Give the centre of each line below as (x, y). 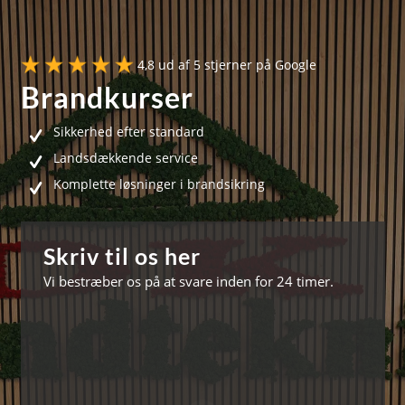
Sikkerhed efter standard (128, 132)
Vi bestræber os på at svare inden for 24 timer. (188, 281)
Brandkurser (107, 98)
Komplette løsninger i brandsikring (159, 184)
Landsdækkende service (125, 158)
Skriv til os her (122, 256)
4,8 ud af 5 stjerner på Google (226, 64)
